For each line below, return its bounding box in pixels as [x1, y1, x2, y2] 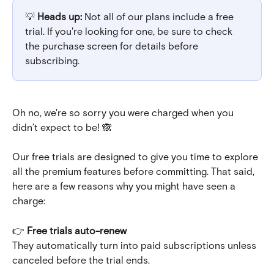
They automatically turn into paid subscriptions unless [12, 239, 259, 251]
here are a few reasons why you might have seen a [12, 180, 238, 192]
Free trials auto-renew [27, 224, 127, 236]
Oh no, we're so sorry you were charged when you [12, 106, 236, 119]
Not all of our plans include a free [82, 10, 236, 22]
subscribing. [25, 54, 80, 66]
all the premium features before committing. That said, [12, 165, 257, 177]
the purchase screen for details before [25, 40, 201, 51]
